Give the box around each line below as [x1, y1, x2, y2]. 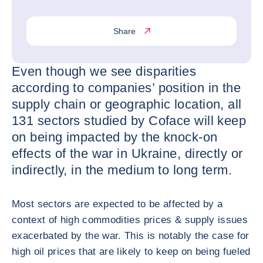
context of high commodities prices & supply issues [12, 214, 248, 225]
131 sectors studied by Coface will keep [12, 113, 247, 128]
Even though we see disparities [12, 64, 197, 79]
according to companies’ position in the [12, 80, 241, 95]
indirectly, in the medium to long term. [12, 163, 232, 177]
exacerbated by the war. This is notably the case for [12, 230, 249, 241]
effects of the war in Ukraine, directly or [12, 146, 243, 161]
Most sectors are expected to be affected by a [12, 198, 223, 210]
